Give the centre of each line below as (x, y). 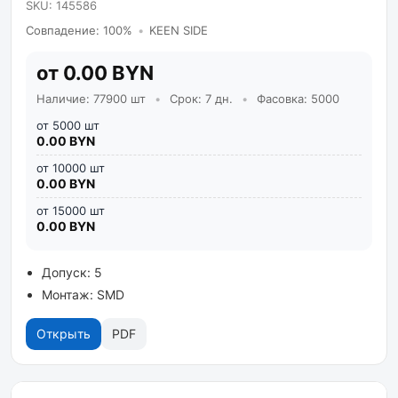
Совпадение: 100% (79, 30)
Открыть (64, 334)
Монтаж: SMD (83, 295)
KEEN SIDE (179, 30)
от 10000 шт (71, 168)
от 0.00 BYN (95, 73)
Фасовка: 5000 (296, 99)
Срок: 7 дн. (201, 99)
